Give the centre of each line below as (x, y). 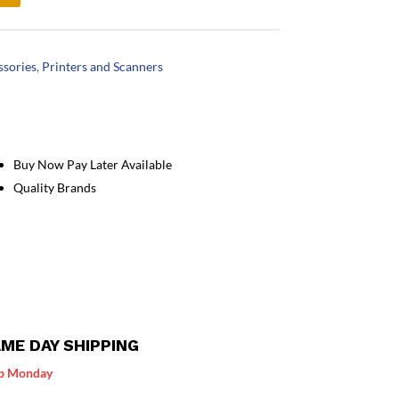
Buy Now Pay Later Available (92, 165)
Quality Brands (54, 188)
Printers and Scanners (103, 66)
